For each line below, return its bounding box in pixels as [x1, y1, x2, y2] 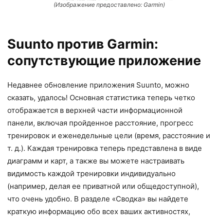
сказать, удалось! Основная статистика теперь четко [7, 92, 195, 102]
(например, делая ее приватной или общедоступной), [7, 181, 199, 191]
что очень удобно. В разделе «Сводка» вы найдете [7, 194, 188, 203]
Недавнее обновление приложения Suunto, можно [7, 80, 189, 90]
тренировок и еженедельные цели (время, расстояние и [7, 130, 210, 140]
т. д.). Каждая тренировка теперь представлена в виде [7, 143, 202, 153]
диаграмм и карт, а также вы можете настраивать [7, 156, 184, 165]
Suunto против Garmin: [7, 36, 158, 52]
